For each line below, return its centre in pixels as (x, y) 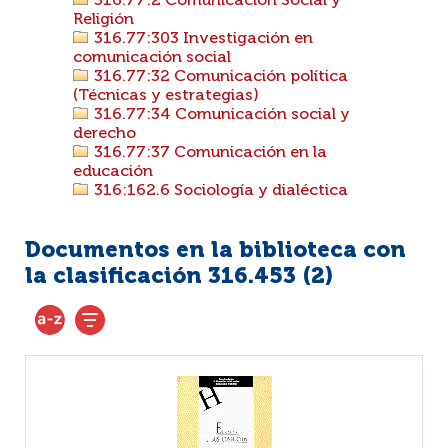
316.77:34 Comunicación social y (220, 115)
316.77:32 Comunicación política (219, 77)
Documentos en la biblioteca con (215, 251)
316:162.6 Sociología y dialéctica (219, 191)
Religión (103, 20)
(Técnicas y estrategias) (166, 96)
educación (113, 172)
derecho (104, 134)
